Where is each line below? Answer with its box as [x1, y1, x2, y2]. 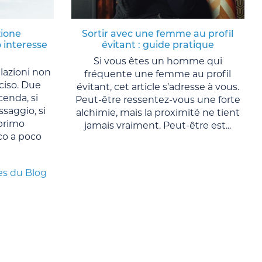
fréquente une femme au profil [84, 68, 232, 80]
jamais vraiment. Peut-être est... [84, 119, 232, 131]
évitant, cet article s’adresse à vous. [76, 81, 239, 92]
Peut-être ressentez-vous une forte [75, 94, 240, 105]
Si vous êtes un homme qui [93, 55, 222, 67]
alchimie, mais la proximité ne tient [75, 106, 240, 118]
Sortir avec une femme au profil [82, 27, 234, 39]
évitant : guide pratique [101, 39, 214, 50]
